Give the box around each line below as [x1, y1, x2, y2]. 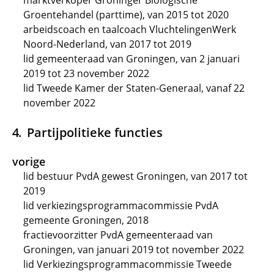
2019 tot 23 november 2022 [23, 67, 149, 80]
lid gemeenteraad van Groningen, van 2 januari [23, 52, 240, 65]
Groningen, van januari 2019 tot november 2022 [23, 243, 244, 256]
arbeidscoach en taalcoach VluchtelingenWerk [23, 23, 236, 36]
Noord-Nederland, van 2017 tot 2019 [23, 37, 191, 51]
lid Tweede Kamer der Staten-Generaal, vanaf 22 [23, 81, 245, 95]
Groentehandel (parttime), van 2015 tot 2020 [23, 8, 229, 21]
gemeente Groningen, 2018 [23, 213, 149, 227]
